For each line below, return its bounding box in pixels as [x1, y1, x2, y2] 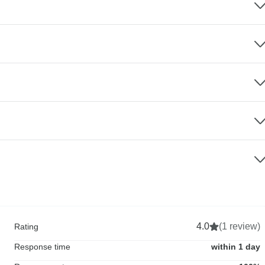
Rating [14, 221, 38, 231]
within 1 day [211, 241, 260, 251]
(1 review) [219, 221, 260, 231]
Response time [14, 241, 70, 251]
